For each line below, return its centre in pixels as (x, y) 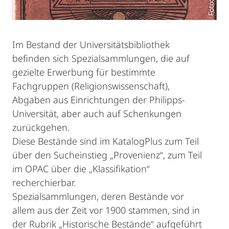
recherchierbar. (44, 183)
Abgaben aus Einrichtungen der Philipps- (99, 100)
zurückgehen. (41, 128)
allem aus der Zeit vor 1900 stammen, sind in (106, 210)
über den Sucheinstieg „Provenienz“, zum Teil (107, 155)
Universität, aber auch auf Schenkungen (97, 114)
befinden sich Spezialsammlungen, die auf (101, 59)
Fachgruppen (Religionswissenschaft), (91, 86)
